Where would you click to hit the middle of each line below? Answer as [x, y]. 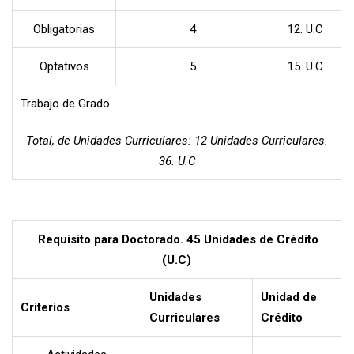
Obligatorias [64, 29]
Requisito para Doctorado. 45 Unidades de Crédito [178, 239]
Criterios [45, 307]
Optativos [64, 66]
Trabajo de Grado [65, 103]
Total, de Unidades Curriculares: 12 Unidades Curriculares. [177, 140]
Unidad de [289, 297]
